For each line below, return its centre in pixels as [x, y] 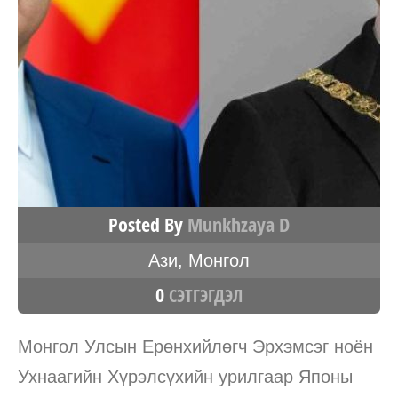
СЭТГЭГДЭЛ [203, 295]
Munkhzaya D [239, 224]
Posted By [148, 224]
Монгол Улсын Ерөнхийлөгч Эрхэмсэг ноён [195, 346]
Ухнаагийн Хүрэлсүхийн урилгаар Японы [185, 376]
